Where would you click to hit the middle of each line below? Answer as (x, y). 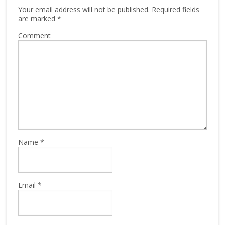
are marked (37, 18)
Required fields (174, 9)
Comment (34, 35)
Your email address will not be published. (84, 9)
